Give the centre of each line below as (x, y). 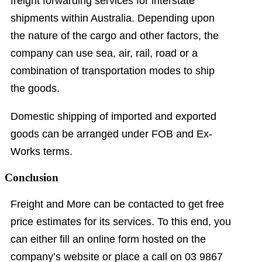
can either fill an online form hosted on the (108, 239)
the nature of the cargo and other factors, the (115, 36)
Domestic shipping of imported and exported (113, 117)
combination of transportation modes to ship (113, 71)
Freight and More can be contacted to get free (117, 204)
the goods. (35, 89)
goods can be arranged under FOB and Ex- (111, 134)
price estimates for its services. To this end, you (121, 221)
